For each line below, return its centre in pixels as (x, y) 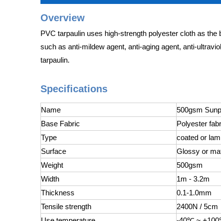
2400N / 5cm (197, 206)
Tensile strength (66, 206)
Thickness (58, 193)
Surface (54, 151)
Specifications (74, 89)
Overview (63, 18)
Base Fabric (60, 124)
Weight (52, 165)
